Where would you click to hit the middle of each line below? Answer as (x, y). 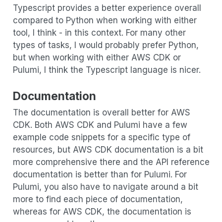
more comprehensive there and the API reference (111, 162)
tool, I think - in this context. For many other (99, 33)
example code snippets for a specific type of (101, 138)
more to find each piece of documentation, (98, 199)
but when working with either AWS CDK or (97, 58)
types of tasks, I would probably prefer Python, (106, 45)
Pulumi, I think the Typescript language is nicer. (107, 70)
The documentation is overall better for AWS (101, 113)
